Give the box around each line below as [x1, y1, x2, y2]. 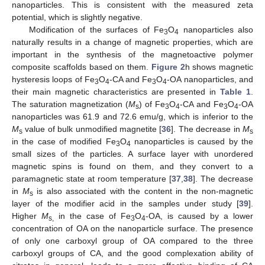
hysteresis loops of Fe [12, 75, 95, 85]
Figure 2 [151, 62, 185, 72]
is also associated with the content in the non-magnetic [33, 186, 253, 196]
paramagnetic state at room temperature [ [12, 174, 172, 184]
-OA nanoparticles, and [167, 75, 254, 85]
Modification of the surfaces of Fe [28, 25, 164, 35]
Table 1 [220, 87, 251, 97]
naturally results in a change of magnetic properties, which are [12, 37, 253, 47]
